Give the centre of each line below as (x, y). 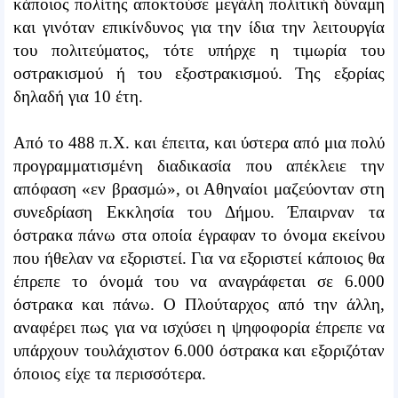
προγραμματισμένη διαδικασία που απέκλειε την (199, 165)
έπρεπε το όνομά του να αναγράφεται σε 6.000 (199, 281)
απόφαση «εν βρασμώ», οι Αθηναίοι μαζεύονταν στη (199, 188)
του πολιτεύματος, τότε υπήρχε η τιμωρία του (199, 50)
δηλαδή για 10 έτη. (78, 96)
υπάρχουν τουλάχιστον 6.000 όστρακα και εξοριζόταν (199, 350)
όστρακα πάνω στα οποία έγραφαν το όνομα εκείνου (199, 235)
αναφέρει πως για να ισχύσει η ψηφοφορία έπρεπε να (199, 327)
